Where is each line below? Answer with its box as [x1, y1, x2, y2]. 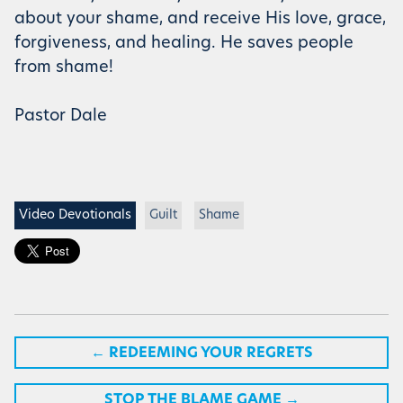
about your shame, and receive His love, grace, [14, 11, 386, 28]
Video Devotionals [19, 209, 131, 222]
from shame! [14, 59, 113, 76]
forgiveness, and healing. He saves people [14, 35, 354, 52]
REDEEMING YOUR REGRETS [108, 345, 313, 361]
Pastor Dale [14, 108, 107, 125]
